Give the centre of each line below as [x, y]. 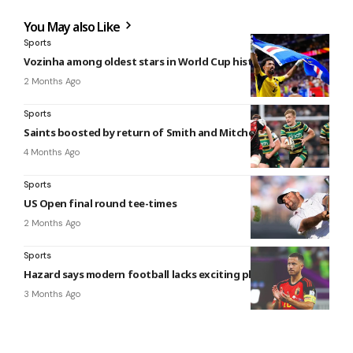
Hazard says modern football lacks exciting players [151, 274]
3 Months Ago [52, 294]
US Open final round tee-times [100, 203]
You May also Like [73, 26]
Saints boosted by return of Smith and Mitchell [142, 132]
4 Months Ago [52, 152]
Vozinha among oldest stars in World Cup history [147, 61]
